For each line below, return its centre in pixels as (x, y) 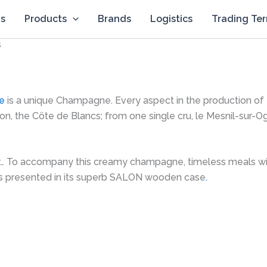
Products (46, 19)
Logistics (171, 19)
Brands (114, 19)
